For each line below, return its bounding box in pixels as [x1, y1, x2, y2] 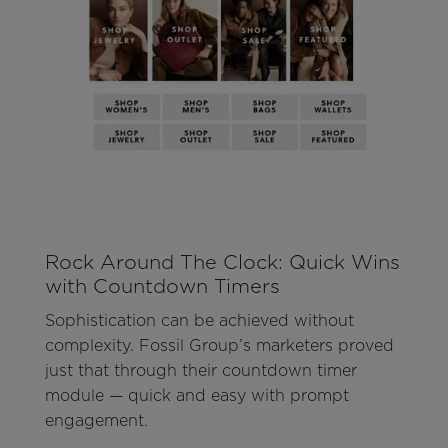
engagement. [44, 411, 148, 431]
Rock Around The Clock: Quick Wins [44, 250, 400, 275]
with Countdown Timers [44, 274, 280, 299]
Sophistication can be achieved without [44, 311, 354, 331]
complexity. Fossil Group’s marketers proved [44, 336, 394, 356]
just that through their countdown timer [44, 361, 357, 381]
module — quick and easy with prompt [44, 386, 349, 406]
